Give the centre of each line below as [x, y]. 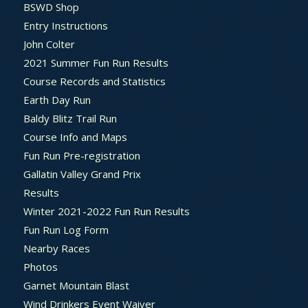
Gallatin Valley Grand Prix [82, 174]
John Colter [49, 44]
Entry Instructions [65, 25]
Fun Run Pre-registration [81, 155]
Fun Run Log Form [66, 229]
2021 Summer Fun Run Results [96, 62]
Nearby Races [56, 248]
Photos [40, 266]
